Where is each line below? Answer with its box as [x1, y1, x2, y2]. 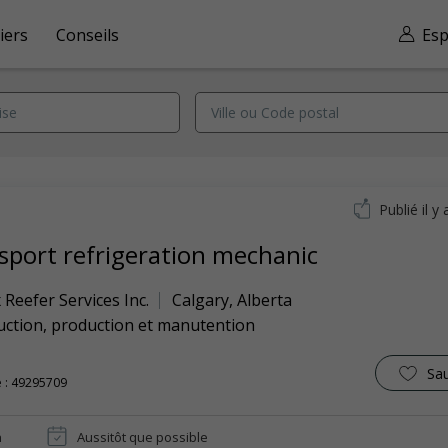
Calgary [172, 289, 229, 311]
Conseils [56, 23, 119, 46]
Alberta [237, 289, 292, 311]
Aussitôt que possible [77, 427, 208, 446]
